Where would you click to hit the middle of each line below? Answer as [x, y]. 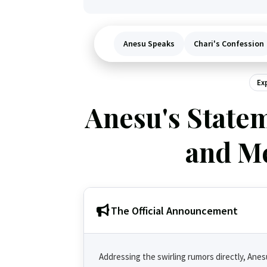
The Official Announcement [174, 210]
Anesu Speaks [149, 44]
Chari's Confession [229, 44]
